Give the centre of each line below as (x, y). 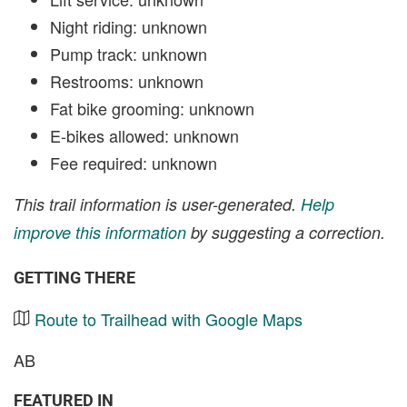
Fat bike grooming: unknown (152, 108)
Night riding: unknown (129, 26)
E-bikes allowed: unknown (144, 135)
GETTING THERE (74, 277)
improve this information (100, 232)
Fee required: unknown (134, 162)
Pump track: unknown (129, 53)
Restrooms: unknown (127, 80)
